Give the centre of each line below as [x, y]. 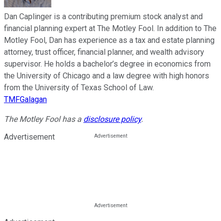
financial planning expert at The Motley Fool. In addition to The [110, 28]
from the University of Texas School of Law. [79, 87]
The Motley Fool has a [44, 119]
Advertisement [29, 137]
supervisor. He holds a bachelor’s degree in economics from [107, 64]
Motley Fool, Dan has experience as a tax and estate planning [109, 40]
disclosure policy [112, 119]
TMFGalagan [25, 99]
